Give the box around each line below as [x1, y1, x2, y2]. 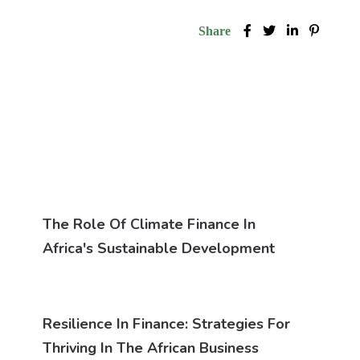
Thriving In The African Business [43, 338, 259, 358]
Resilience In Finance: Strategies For [43, 314, 290, 334]
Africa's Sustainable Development [43, 239, 275, 259]
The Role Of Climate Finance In [43, 215, 256, 235]
